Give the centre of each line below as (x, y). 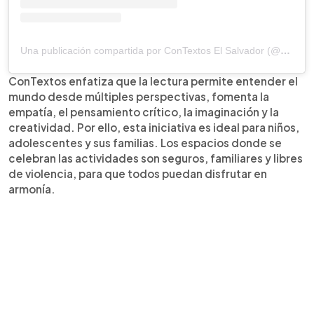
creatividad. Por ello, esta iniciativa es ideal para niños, (154, 127)
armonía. (32, 189)
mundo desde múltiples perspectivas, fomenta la (139, 96)
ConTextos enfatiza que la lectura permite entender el (153, 81)
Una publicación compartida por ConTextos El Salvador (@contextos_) (285, 50)
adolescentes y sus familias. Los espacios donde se (145, 142)
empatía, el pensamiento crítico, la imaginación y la (144, 111)
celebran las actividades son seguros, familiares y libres (156, 158)
